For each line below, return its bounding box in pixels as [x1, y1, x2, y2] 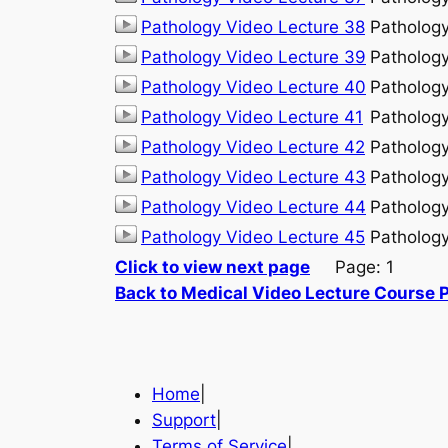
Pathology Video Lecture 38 [141, 16, 365, 37]
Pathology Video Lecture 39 [141, 46, 366, 67]
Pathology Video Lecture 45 [141, 226, 365, 247]
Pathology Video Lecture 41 [141, 106, 363, 127]
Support [152, 410, 216, 431]
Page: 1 [310, 256, 394, 277]
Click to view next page [115, 256, 310, 277]
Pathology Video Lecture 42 [141, 136, 365, 157]
